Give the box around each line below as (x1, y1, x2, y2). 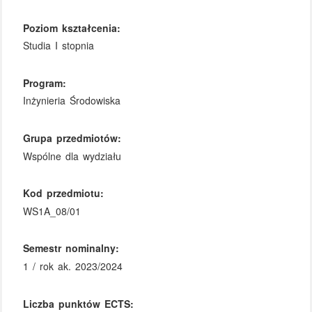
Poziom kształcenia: (23, 20, 121, 35)
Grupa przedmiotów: (23, 130, 122, 145)
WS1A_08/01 (23, 203, 81, 218)
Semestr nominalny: (23, 241, 120, 256)
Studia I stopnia (23, 38, 95, 53)
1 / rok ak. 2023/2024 (23, 258, 123, 273)
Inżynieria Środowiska (23, 93, 121, 108)
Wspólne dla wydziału (23, 148, 122, 163)
